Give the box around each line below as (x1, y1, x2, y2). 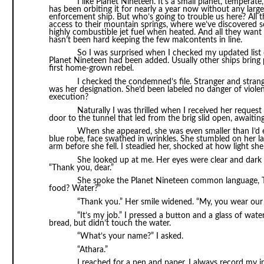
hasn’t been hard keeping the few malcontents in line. (48, 35, 242, 44)
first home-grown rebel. (48, 64, 134, 73)
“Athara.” (77, 245, 108, 254)
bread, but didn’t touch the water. (48, 219, 171, 227)
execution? (48, 93, 88, 101)
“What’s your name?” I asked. (77, 232, 183, 241)
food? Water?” (48, 184, 101, 193)
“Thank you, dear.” (48, 163, 114, 172)
